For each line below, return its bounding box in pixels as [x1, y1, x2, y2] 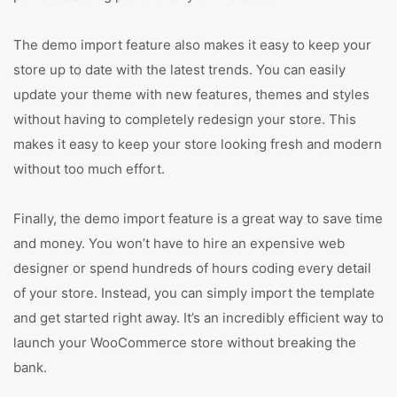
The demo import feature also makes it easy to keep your [13, 36, 371, 53]
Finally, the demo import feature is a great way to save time [13, 210, 383, 227]
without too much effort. [13, 160, 165, 177]
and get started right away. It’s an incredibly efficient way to [13, 309, 384, 326]
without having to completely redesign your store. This [13, 111, 356, 128]
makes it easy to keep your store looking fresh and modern [13, 136, 382, 152]
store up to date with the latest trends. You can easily [13, 61, 346, 78]
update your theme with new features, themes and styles [13, 86, 370, 103]
